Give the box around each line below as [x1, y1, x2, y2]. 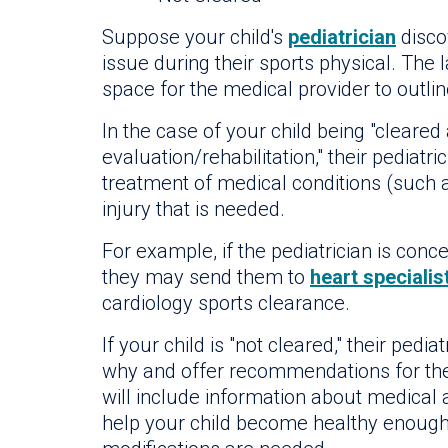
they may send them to [102, 264, 310, 289]
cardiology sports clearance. [102, 290, 350, 315]
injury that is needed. [102, 196, 285, 221]
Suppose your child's [102, 24, 288, 49]
